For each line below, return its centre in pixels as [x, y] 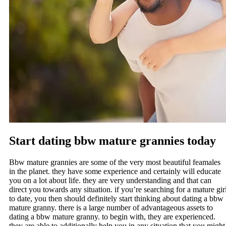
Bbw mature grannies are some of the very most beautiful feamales [115, 162]
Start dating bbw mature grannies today [112, 141]
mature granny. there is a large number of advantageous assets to [111, 208]
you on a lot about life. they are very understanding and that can [110, 181]
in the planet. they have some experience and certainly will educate [115, 172]
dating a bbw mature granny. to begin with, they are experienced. [112, 217]
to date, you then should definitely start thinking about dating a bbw [116, 199]
